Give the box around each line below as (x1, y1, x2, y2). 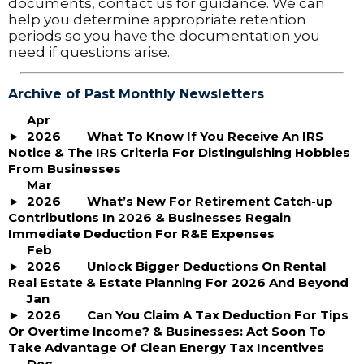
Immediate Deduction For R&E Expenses (8, 226, 275, 241)
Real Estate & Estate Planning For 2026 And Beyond (8, 275, 349, 290)
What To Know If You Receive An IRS (87, 128, 323, 144)
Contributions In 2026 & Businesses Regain (8, 210, 291, 225)
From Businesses (8, 161, 121, 176)
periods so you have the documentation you (8, 28, 320, 44)
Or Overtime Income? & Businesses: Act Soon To (8, 323, 326, 339)
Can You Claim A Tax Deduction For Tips (87, 307, 349, 323)
